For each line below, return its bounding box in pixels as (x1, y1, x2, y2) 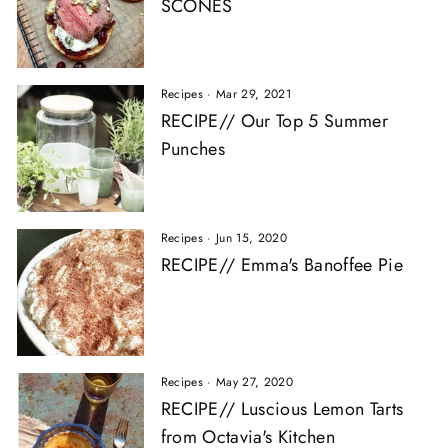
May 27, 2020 (216, 372, 294, 391)
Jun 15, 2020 (216, 228, 288, 247)
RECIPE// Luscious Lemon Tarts (160, 395, 404, 422)
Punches (160, 136, 226, 163)
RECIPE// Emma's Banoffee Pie (160, 251, 404, 278)
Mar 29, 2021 (216, 85, 292, 104)
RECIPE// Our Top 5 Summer (160, 108, 389, 135)
